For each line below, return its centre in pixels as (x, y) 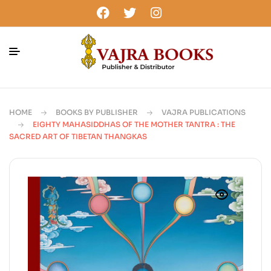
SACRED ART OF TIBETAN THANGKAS (78, 136)
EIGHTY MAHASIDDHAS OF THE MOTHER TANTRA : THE (134, 124)
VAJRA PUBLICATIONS (204, 112)
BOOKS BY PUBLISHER (97, 112)
